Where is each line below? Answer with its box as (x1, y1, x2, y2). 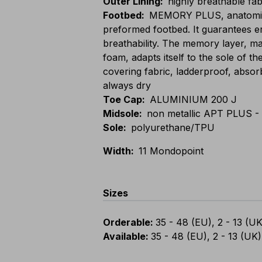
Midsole (103, 108, 139, 119)
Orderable (103, 216, 150, 228)
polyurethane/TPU (131, 122, 215, 133)
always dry (103, 80, 151, 91)
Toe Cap (103, 94, 142, 105)
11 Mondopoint (139, 145, 204, 157)
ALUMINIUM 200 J (150, 94, 237, 105)
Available (103, 230, 146, 242)
